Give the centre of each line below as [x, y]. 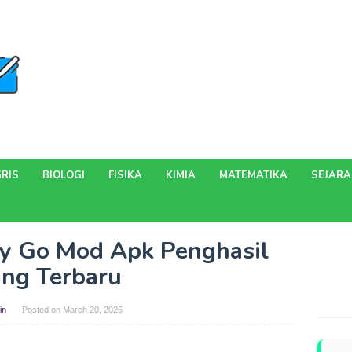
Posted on [42, 310]
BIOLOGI [64, 175]
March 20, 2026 [92, 310]
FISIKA [125, 175]
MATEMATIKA [253, 175]
